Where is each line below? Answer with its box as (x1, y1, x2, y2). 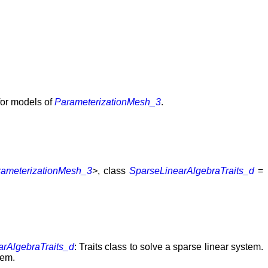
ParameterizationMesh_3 (54, 97, 161, 108)
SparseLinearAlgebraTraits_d (129, 165, 254, 176)
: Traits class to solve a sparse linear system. (74, 241, 264, 252)
